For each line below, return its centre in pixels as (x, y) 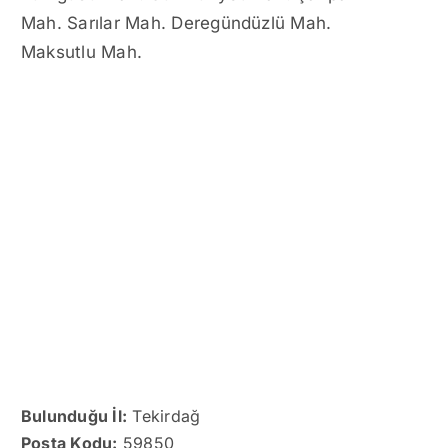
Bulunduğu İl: (74, 416)
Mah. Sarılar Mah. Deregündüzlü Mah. (176, 22)
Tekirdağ (164, 416)
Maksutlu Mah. (82, 51)
